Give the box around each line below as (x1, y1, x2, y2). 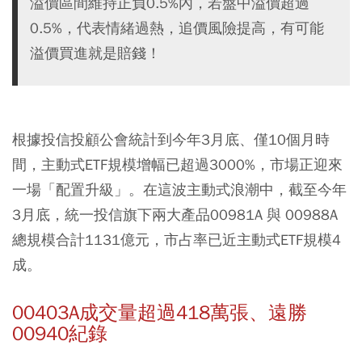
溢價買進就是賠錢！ (30, 44, 161, 62)
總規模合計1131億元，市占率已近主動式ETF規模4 (12, 230, 341, 249)
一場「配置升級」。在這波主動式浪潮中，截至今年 (12, 180, 347, 199)
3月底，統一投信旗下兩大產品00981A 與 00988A (12, 205, 338, 224)
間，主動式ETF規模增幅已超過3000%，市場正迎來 (12, 155, 343, 174)
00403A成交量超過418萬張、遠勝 (12, 301, 307, 325)
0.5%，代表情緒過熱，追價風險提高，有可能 (30, 19, 324, 37)
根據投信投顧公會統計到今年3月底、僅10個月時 (12, 130, 330, 149)
